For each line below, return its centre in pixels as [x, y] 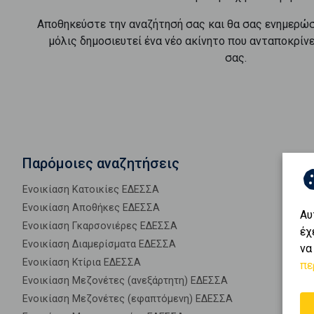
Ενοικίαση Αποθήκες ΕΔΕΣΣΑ [91, 208]
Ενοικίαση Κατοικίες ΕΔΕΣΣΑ [91, 190]
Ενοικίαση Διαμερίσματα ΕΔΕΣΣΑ [99, 244]
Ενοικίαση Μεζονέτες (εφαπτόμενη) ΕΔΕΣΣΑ [128, 299]
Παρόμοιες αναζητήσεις [101, 163]
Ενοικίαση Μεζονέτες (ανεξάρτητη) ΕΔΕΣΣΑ [125, 281]
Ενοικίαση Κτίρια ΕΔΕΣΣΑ [82, 262]
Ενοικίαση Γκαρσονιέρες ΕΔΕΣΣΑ [100, 226]
